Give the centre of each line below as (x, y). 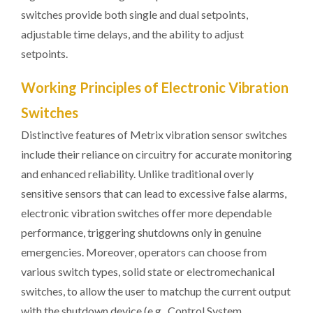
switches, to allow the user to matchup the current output (156, 291)
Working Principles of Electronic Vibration (155, 87)
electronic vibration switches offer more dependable (146, 213)
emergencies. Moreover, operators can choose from (144, 252)
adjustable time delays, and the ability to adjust (132, 34)
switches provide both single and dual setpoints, (134, 14)
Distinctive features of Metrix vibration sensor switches (154, 134)
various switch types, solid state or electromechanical (148, 271)
